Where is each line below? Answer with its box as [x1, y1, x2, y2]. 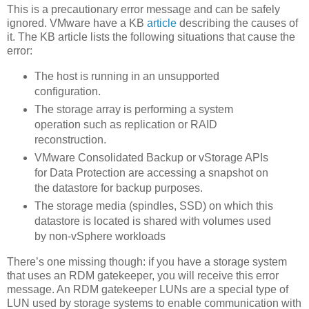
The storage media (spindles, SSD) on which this [34, 200, 273, 212]
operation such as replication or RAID [34, 119, 217, 131]
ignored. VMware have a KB [7, 17, 147, 30]
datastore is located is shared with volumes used [34, 215, 271, 228]
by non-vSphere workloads [34, 230, 166, 243]
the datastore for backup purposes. [34, 182, 203, 195]
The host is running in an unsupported [34, 70, 219, 83]
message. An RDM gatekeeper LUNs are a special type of [7, 283, 288, 295]
